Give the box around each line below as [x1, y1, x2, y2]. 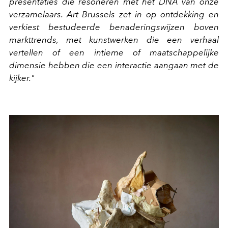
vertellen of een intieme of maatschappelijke [9, 47, 219, 58]
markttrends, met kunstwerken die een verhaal [9, 35, 219, 45]
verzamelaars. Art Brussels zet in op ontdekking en [9, 9, 219, 20]
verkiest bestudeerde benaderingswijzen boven [9, 22, 219, 33]
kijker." [9, 73, 35, 83]
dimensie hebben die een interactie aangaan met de [9, 60, 219, 71]
